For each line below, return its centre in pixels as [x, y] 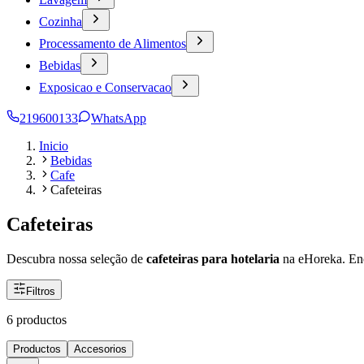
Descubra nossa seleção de [76, 258]
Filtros [41, 291]
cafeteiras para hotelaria [214, 258]
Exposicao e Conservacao [105, 87]
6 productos [37, 319]
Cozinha [61, 22]
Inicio [54, 146]
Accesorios [100, 349]
